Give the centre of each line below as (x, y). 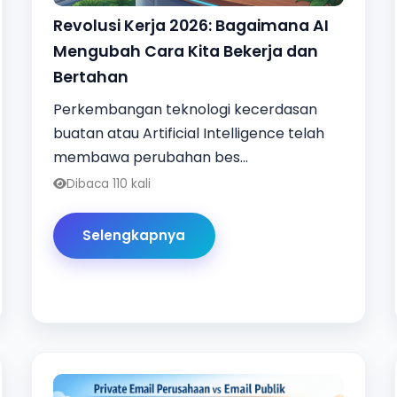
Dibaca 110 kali (108, 183)
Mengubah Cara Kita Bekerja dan (185, 51)
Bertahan (90, 77)
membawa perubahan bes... (150, 157)
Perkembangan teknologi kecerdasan (185, 109)
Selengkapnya (134, 236)
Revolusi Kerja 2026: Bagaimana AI (191, 25)
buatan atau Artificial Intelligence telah (188, 133)
